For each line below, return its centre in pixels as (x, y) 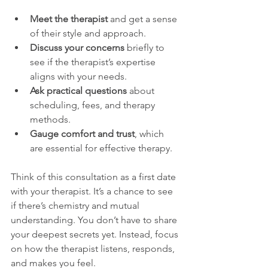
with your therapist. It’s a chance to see (93, 191)
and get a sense (144, 19)
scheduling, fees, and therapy (94, 105)
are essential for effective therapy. (101, 148)
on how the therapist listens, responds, (94, 248)
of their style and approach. (88, 33)
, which (150, 133)
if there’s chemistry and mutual (76, 205)
